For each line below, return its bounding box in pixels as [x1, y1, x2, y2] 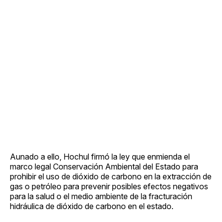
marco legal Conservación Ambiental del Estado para [10, 161, 198, 171]
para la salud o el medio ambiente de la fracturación [10, 191, 192, 201]
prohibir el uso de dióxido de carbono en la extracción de [10, 171, 212, 181]
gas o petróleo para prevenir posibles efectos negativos [10, 181, 208, 191]
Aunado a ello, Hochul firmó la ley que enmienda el [10, 151, 190, 162]
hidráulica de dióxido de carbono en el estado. [10, 201, 173, 211]
